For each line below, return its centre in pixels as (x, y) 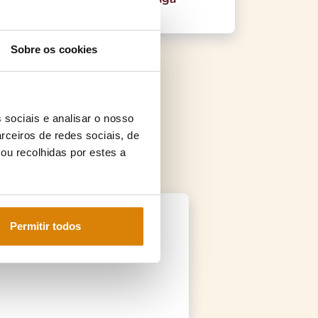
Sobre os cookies (54, 49)
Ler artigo (102, 14)
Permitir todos (45, 226)
